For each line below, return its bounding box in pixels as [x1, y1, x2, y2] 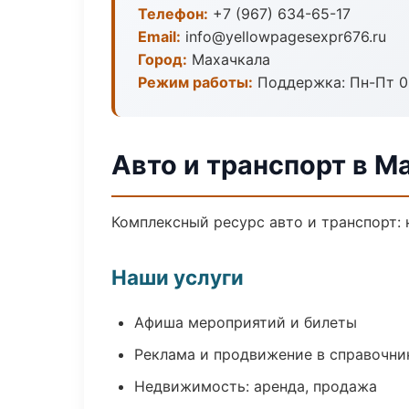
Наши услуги [111, 265, 244, 289]
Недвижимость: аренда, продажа [134, 377, 377, 395]
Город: [138, 50, 187, 68]
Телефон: [138, 5, 208, 23]
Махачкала [187, 50, 270, 68]
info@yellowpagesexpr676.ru [181, 27, 386, 46]
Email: [138, 27, 181, 46]
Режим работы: [138, 73, 253, 91]
